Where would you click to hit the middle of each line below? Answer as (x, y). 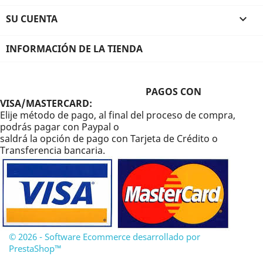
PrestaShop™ (35, 248)
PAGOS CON (173, 91)
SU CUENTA (32, 18)
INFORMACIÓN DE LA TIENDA (74, 48)
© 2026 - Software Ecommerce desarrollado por (104, 236)
